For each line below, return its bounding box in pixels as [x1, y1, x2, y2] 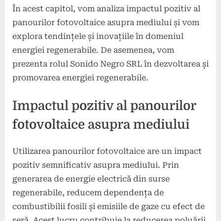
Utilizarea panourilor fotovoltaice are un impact [12, 146, 202, 156]
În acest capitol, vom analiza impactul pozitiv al [12, 3, 200, 13]
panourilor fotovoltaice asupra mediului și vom [12, 17, 199, 27]
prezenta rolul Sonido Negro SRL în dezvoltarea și [12, 59, 209, 69]
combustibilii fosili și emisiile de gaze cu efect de [12, 201, 205, 211]
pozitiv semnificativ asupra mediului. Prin [12, 160, 179, 170]
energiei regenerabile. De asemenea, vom [12, 45, 174, 55]
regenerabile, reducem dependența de [12, 187, 164, 197]
